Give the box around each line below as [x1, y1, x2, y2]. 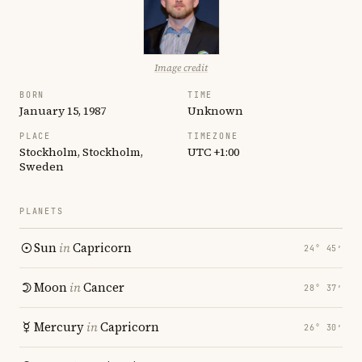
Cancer [83, 279, 124, 296]
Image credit [154, 61, 208, 74]
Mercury [34, 318, 84, 335]
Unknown [187, 103, 243, 119]
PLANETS [19, 206, 64, 217]
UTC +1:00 [187, 144, 239, 160]
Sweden [19, 158, 64, 175]
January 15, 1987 [19, 103, 106, 119]
